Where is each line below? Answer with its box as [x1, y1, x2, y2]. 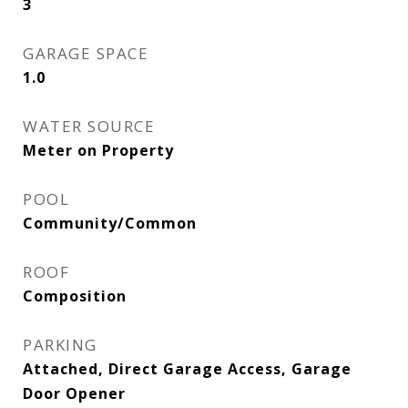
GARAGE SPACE [23, 43, 148, 64]
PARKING [23, 334, 97, 355]
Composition [23, 286, 127, 306]
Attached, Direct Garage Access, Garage [23, 359, 352, 379]
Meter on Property [23, 140, 174, 160]
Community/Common [23, 213, 197, 233]
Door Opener [23, 383, 126, 403]
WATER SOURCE [23, 116, 155, 137]
